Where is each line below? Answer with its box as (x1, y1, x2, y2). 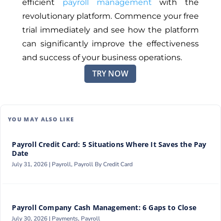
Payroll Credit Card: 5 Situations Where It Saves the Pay (12, 140, 207, 149)
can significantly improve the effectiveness (22, 39, 199, 49)
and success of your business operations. (22, 53, 182, 63)
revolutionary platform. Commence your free (22, 11, 199, 21)
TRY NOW (92, 68, 129, 79)
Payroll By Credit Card (74, 160, 133, 168)
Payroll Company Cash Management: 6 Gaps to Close (12, 203, 197, 212)
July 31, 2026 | (12, 160, 52, 168)
